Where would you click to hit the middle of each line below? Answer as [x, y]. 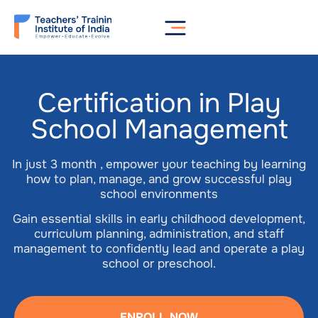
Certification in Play [159, 103]
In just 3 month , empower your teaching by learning [159, 164]
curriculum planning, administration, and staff [159, 234]
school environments [159, 194]
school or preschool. [159, 264]
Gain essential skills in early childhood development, [159, 219]
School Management [159, 130]
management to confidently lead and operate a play [159, 249]
